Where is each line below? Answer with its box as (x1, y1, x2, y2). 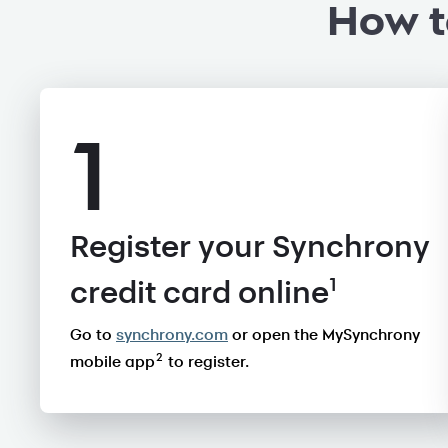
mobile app (70, 353, 155, 370)
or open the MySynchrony (228, 326, 420, 343)
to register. (168, 353, 249, 370)
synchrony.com (116, 326, 228, 343)
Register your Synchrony (70, 231, 430, 263)
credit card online (70, 276, 329, 309)
